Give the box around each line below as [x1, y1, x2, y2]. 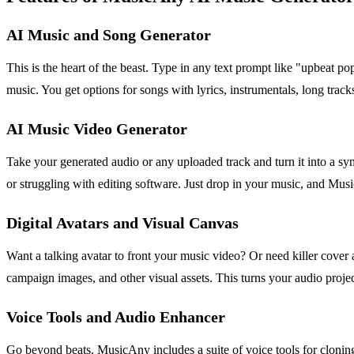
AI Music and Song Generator [6, 25, 211, 43]
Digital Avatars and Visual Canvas [6, 213, 239, 232]
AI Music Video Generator [6, 119, 187, 137]
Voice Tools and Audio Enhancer [6, 307, 225, 326]
